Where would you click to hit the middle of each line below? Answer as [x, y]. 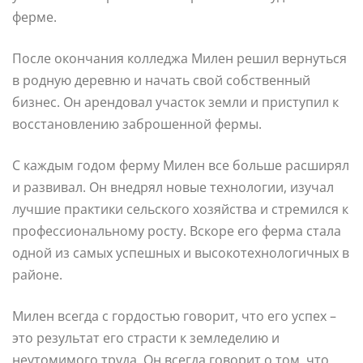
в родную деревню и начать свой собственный [161, 80]
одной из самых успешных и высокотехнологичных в [181, 252]
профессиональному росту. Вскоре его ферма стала [177, 231]
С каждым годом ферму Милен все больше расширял [181, 165]
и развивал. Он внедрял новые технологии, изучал [173, 187]
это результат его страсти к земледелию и [146, 337]
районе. [37, 274]
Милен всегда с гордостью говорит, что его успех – [174, 316]
